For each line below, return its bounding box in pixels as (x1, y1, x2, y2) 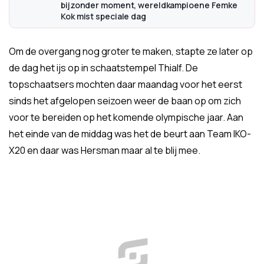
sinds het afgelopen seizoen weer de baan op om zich (9, 94, 241, 108)
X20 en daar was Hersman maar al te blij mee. (9, 144, 200, 157)
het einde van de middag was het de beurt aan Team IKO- (9, 127, 251, 141)
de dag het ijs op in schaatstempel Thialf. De (9, 61, 198, 75)
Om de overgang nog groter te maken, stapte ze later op (9, 45, 253, 58)
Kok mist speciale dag (61, 11, 146, 22)
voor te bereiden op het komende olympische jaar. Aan (9, 111, 243, 124)
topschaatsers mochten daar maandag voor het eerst (9, 78, 242, 91)
